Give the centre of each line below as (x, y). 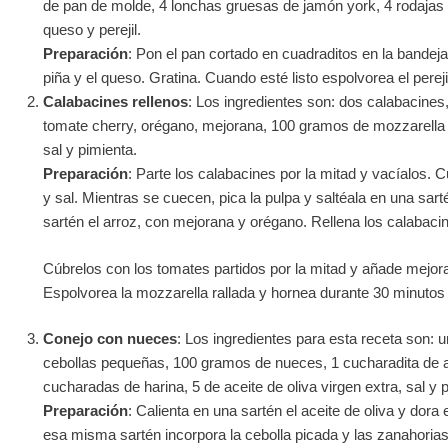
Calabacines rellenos (115, 102)
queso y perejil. (91, 30)
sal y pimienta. (89, 150)
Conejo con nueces (109, 339)
